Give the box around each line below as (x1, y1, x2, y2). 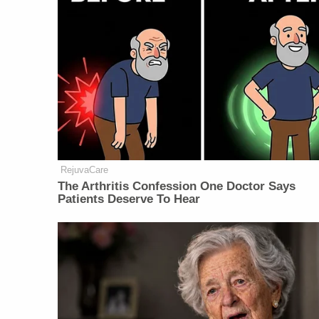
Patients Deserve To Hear (58, 192, 201, 206)
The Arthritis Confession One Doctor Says (58, 179, 296, 193)
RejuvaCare (61, 164, 109, 175)
